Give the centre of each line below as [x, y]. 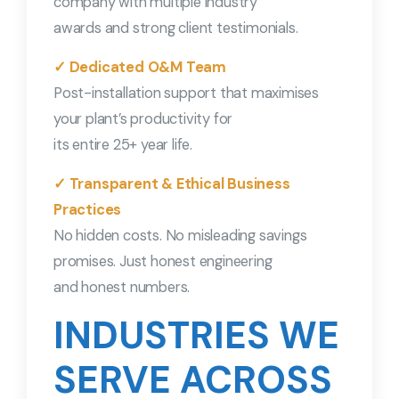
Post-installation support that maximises [186, 94]
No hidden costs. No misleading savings [180, 236]
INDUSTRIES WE [196, 336]
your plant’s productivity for [143, 119]
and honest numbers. [122, 288]
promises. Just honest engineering [163, 262]
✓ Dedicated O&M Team [140, 68]
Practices [88, 210]
